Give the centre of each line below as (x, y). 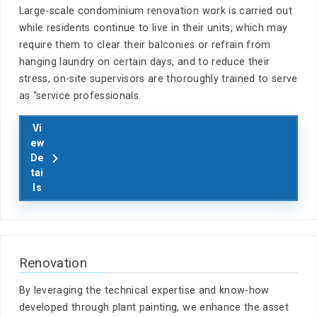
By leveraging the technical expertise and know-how (144, 290)
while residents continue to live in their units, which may (153, 27)
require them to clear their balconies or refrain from (145, 44)
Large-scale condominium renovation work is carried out (155, 10)
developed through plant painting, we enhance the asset (154, 307)
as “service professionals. (80, 95)
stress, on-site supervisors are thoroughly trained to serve (158, 78)
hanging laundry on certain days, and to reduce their (144, 61)
